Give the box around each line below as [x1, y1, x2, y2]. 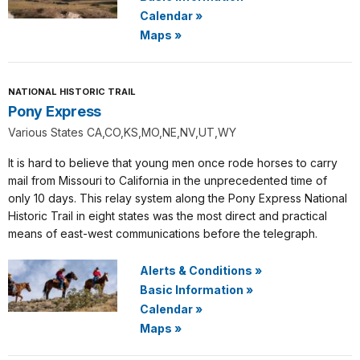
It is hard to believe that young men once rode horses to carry [8, 156, 337, 170]
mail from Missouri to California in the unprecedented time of [8, 174, 327, 187]
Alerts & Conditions [140, 264, 252, 277]
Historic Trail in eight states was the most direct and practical [8, 209, 327, 223]
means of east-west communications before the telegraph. [8, 227, 317, 240]
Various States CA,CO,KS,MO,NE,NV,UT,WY [8, 125, 236, 139]
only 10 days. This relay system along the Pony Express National [8, 191, 347, 205]
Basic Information [140, 283, 243, 297]
